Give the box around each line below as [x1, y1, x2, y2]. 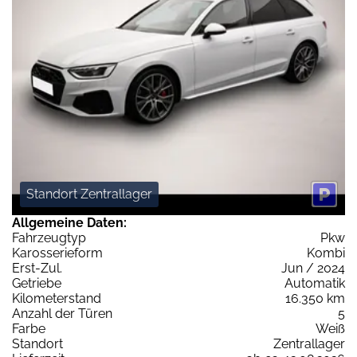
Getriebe [12, 275, 61, 291]
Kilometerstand [12, 290, 101, 306]
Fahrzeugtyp [12, 229, 86, 245]
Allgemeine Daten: [12, 214, 127, 230]
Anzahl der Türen [12, 305, 112, 321]
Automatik [284, 275, 345, 291]
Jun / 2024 [281, 260, 345, 276]
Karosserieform [12, 245, 103, 261]
